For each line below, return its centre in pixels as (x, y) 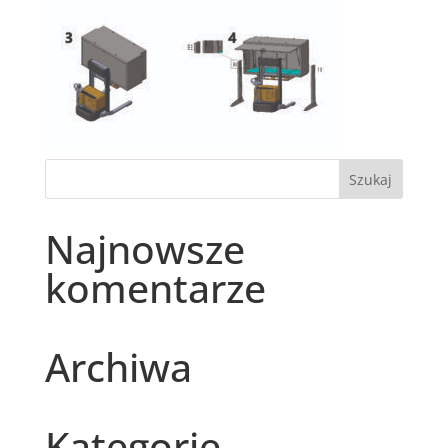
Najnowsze (144, 248)
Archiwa (118, 366)
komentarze (155, 287)
